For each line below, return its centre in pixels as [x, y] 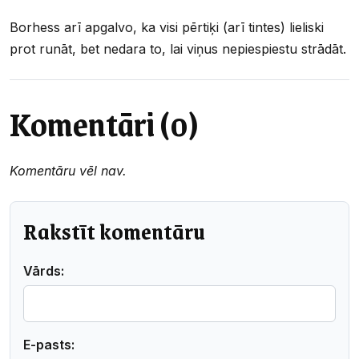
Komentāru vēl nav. [68, 170]
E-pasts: [49, 344]
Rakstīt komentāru [114, 231]
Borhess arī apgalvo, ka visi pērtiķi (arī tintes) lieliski [167, 27]
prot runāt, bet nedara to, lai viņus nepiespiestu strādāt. [178, 48]
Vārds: [44, 270]
